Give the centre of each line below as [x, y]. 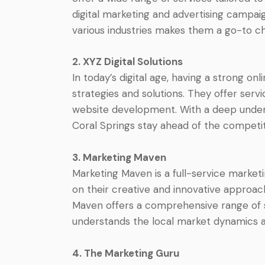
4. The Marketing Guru [126, 253]
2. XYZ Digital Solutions [127, 62]
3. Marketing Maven [119, 157]
